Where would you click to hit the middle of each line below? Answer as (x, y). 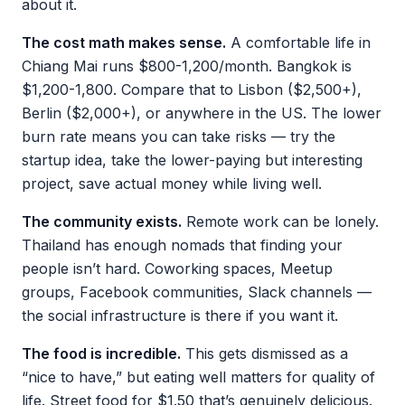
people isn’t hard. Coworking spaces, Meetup (177, 268)
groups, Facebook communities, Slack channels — (197, 292)
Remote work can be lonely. (280, 221)
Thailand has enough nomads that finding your (182, 245)
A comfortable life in (298, 42)
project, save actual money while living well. (172, 184)
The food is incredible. (101, 353)
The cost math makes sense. (124, 42)
